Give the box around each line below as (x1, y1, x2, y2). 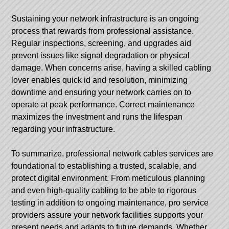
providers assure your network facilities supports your (11, 210, 203, 219)
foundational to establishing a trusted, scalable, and (11, 161, 197, 170)
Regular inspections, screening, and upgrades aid (11, 38, 192, 48)
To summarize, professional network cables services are (11, 149, 214, 158)
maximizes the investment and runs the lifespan (11, 112, 183, 121)
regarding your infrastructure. (11, 124, 116, 133)
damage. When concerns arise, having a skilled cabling (11, 63, 212, 72)
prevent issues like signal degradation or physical (11, 51, 190, 60)
